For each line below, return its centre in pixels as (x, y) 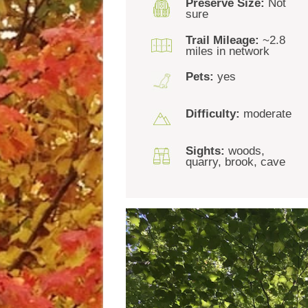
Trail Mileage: (223, 40)
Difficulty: (213, 114)
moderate (266, 114)
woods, (245, 151)
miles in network (228, 51)
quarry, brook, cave (236, 162)
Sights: (206, 151)
